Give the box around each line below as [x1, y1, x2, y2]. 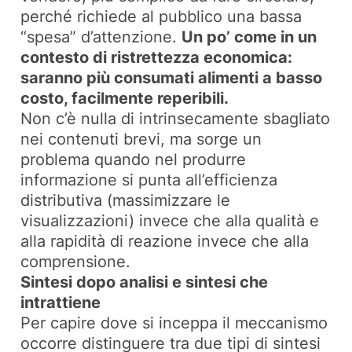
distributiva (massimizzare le [20, 191, 231, 211]
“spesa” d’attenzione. [20, 27, 182, 47]
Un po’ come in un [181, 27, 317, 47]
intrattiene [20, 293, 101, 313]
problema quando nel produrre [20, 150, 247, 170]
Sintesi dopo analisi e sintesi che [20, 273, 269, 292]
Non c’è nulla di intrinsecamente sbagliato [20, 109, 331, 129]
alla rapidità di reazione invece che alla [20, 232, 310, 251]
